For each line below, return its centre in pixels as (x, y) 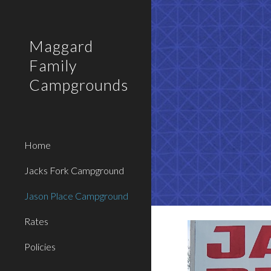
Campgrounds (79, 85)
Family (53, 65)
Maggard (61, 46)
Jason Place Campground (76, 196)
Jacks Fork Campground (74, 170)
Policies (40, 247)
